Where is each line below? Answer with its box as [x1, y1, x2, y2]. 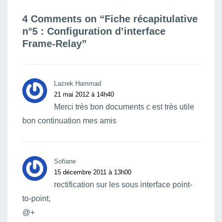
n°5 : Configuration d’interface [22, 26, 166, 37]
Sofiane [54, 158, 76, 165]
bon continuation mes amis [22, 116, 116, 125]
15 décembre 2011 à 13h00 [54, 168, 131, 176]
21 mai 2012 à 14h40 [54, 91, 114, 98]
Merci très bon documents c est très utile [54, 103, 194, 111]
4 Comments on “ [22, 13, 105, 24]
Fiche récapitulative [105, 13, 198, 24]
